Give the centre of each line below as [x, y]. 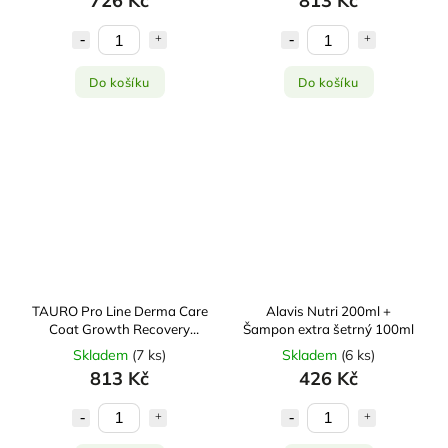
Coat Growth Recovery [119, 328]
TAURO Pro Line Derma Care [119, 310]
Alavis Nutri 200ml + [328, 310]
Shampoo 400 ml [119, 346]
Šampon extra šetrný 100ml [328, 328]
